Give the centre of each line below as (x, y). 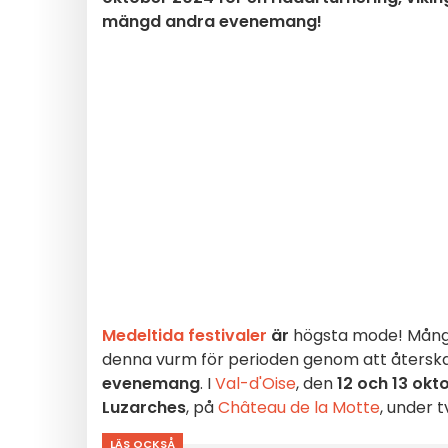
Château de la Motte (299, 407)
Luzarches (144, 407)
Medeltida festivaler (184, 335)
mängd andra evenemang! (212, 21)
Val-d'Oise (255, 383)
